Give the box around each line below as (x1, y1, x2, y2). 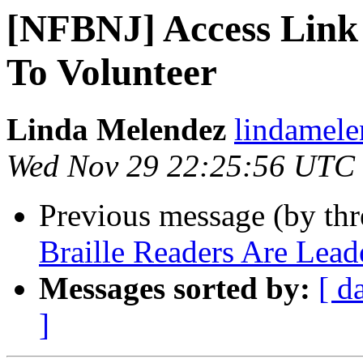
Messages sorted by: (39, 271, 310, 306)
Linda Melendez (6, 112, 226, 147)
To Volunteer (6, 51, 217, 93)
